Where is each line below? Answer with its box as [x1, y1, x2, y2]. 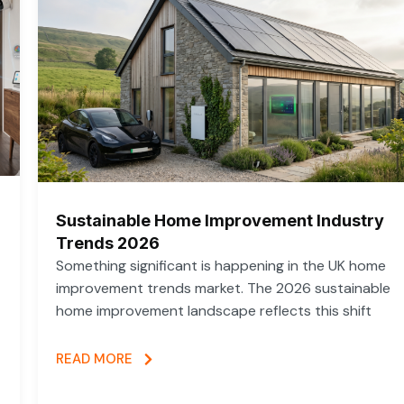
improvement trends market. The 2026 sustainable [56, 279, 390, 298]
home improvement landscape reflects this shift [56, 301, 372, 321]
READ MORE [56, 350, 133, 369]
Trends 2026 [56, 234, 160, 253]
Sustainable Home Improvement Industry [56, 211, 384, 231]
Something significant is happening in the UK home [56, 256, 386, 276]
